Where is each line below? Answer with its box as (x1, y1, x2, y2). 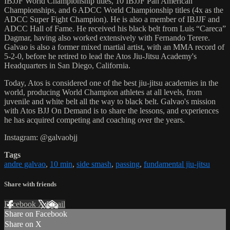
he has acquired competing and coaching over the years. (4, 115, 185, 124)
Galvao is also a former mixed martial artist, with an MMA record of (4, 42, 224, 51)
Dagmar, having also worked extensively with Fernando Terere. (4, 33, 210, 42)
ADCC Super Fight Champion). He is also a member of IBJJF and (4, 14, 220, 24)
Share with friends (4, 180, 56, 188)
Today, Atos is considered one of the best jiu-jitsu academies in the (4, 78, 218, 87)
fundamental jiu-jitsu (144, 159, 210, 168)
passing (116, 159, 140, 168)
